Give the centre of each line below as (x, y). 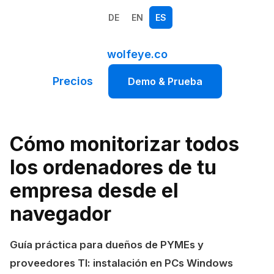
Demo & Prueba (165, 81)
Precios (72, 81)
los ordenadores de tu (113, 167)
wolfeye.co (137, 54)
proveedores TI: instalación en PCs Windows (121, 263)
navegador (61, 214)
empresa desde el (94, 191)
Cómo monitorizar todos (124, 144)
